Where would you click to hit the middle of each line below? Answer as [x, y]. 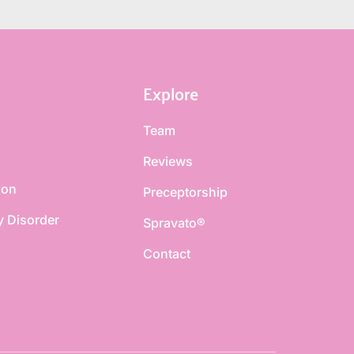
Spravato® [174, 223]
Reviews [168, 162]
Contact [166, 254]
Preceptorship [185, 192]
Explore [170, 93]
